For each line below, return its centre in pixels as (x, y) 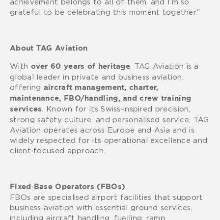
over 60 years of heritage (80, 66)
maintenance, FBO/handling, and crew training (101, 98)
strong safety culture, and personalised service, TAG (110, 119)
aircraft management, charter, (101, 87)
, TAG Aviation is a (165, 66)
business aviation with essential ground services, (101, 207)
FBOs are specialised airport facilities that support (107, 197)
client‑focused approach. (58, 150)
